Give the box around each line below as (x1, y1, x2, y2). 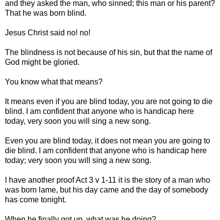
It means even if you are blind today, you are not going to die (5, 97, 213, 106)
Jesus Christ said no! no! (5, 28, 90, 37)
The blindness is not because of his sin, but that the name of (5, 48, 212, 56)
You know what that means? (5, 77, 103, 86)
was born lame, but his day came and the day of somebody (5, 185, 208, 194)
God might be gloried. (5, 57, 80, 66)
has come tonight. (5, 195, 66, 204)
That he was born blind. (5, 8, 86, 17)
